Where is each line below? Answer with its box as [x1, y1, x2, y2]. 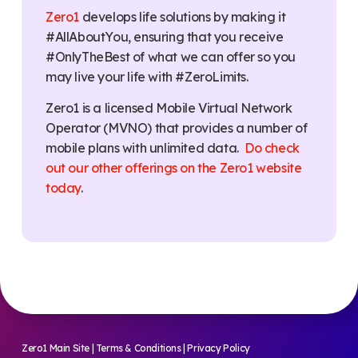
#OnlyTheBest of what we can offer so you [46, 48, 296, 65]
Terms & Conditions [95, 341, 181, 354]
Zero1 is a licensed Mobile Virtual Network [46, 100, 292, 117]
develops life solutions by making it [79, 8, 286, 25]
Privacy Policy [187, 341, 250, 354]
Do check [245, 140, 300, 157]
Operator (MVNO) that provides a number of [46, 120, 308, 137]
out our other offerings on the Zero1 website [46, 160, 302, 177]
